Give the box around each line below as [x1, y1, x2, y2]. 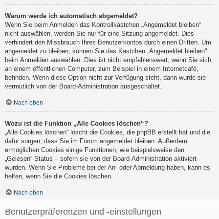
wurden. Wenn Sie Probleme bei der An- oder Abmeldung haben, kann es [5, 163, 210, 171]
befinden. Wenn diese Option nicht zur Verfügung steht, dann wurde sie [5, 73, 206, 81]
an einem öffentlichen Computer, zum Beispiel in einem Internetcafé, [5, 65, 198, 72]
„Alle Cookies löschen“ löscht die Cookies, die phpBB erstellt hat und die [5, 128, 210, 136]
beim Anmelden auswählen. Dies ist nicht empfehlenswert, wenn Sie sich [5, 56, 211, 64]
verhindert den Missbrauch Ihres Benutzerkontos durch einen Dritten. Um [5, 38, 211, 46]
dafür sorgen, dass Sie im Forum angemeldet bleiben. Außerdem [5, 137, 187, 145]
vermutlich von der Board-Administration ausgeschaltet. [5, 82, 162, 90]
